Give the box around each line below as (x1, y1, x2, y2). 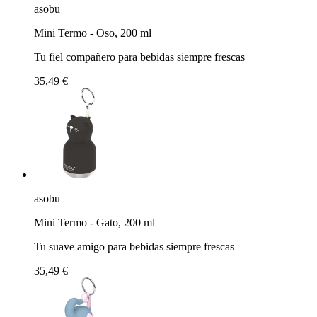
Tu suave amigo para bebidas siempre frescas (34, 240, 234, 253)
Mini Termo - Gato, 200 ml (34, 216, 155, 229)
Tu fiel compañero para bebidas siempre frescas (34, 50, 245, 63)
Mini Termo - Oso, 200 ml (34, 26, 151, 39)
